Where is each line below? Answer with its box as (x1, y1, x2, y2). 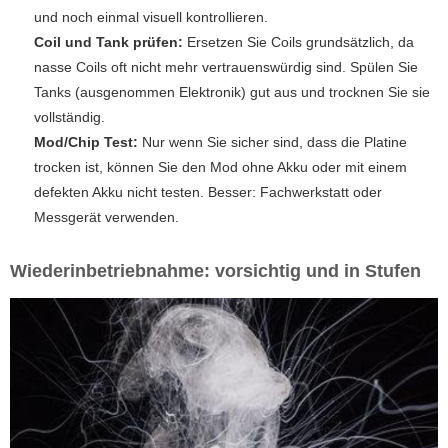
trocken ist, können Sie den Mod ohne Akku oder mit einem (34, 159, 407, 176)
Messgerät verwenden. (34, 209, 179, 226)
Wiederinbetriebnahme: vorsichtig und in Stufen (10, 261, 421, 282)
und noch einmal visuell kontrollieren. (34, 9, 268, 26)
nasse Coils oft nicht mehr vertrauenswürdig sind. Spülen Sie (34, 59, 418, 76)
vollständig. (34, 109, 105, 126)
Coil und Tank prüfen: (34, 34, 183, 51)
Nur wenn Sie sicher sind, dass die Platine (138, 134, 407, 151)
